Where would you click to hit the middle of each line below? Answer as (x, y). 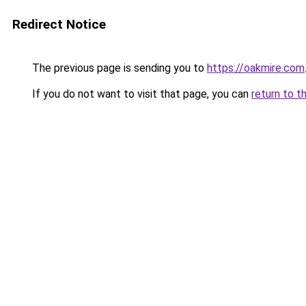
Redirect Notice (59, 24)
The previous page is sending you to (118, 68)
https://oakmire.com (256, 68)
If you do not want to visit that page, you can (140, 94)
